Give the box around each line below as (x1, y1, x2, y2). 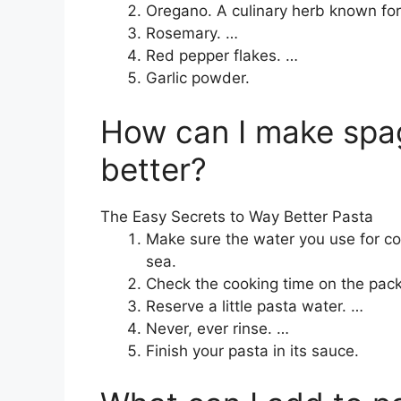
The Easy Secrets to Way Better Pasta (100, 207, 373, 226)
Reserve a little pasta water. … (146, 296, 363, 315)
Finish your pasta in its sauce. (146, 341, 359, 360)
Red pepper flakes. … (146, 47, 298, 65)
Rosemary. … (146, 24, 238, 43)
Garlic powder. (146, 69, 250, 88)
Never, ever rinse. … (146, 319, 289, 337)
